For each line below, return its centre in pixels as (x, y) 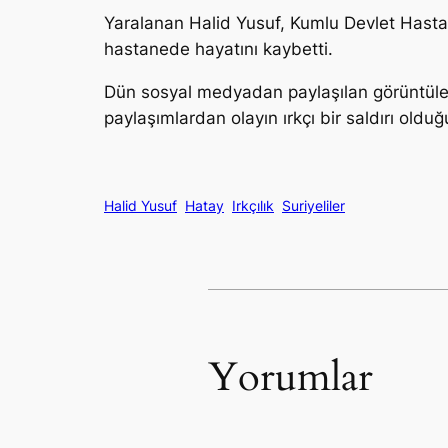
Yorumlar (290, 378)
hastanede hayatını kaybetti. (218, 48)
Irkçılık (253, 205)
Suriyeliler (313, 205)
